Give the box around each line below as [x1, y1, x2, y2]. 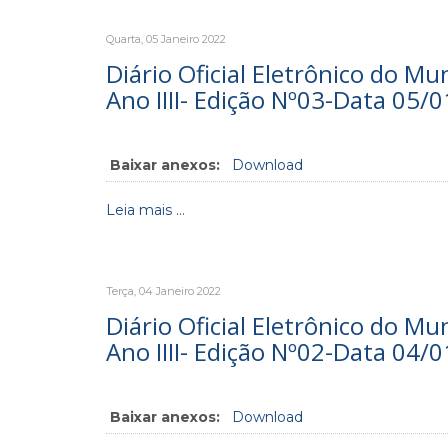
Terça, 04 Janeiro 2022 [106, 284, 221, 298]
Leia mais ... [106, 201, 185, 219]
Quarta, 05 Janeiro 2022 [106, 32, 226, 46]
